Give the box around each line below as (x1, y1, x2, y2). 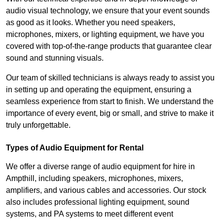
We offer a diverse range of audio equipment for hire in (6, 162, 195, 171)
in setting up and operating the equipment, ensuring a (6, 85, 191, 94)
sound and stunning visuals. (6, 54, 104, 63)
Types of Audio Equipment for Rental (6, 144, 144, 152)
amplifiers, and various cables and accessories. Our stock (6, 186, 206, 195)
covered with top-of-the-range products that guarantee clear (6, 42, 212, 51)
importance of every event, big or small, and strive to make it (6, 109, 214, 118)
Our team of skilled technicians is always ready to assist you (6, 74, 215, 82)
